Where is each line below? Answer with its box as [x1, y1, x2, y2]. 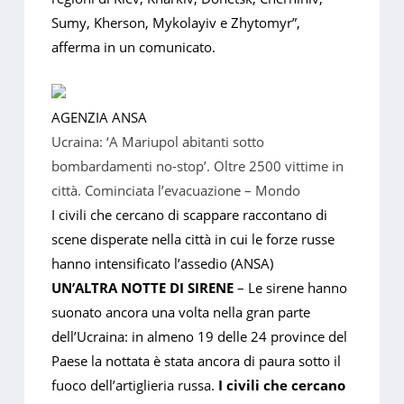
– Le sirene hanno [237, 279, 348, 298]
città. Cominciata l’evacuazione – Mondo [51, 181, 301, 200]
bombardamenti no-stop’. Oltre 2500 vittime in [51, 157, 344, 176]
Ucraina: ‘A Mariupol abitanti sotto [51, 133, 265, 151]
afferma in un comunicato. [51, 38, 216, 57]
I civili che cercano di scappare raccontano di [51, 206, 328, 225]
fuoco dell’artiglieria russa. [51, 376, 219, 395]
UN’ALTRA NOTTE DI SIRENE [51, 279, 238, 298]
